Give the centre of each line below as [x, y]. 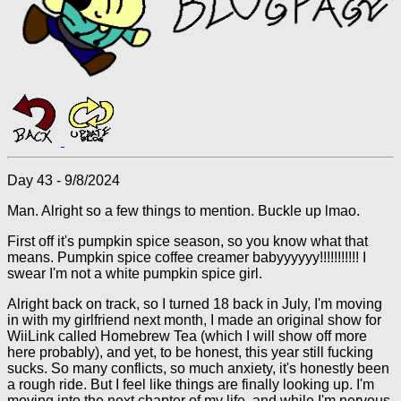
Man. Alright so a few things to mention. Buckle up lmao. [183, 211]
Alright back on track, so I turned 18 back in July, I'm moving [195, 304]
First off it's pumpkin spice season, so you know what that [188, 241]
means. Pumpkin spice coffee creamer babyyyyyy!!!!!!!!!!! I [187, 257]
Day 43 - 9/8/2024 [64, 180]
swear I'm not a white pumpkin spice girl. [135, 273]
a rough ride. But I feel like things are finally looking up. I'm [191, 384]
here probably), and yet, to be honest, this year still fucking [190, 352]
